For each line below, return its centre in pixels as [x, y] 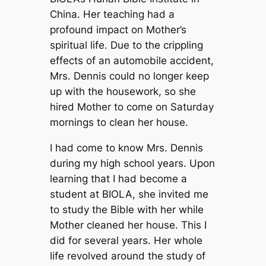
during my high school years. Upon [132, 163]
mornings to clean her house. [119, 123]
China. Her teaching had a [112, 15]
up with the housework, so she [123, 92]
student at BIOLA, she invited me [129, 194]
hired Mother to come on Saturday [132, 107]
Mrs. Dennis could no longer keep [129, 76]
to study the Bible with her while [126, 209]
